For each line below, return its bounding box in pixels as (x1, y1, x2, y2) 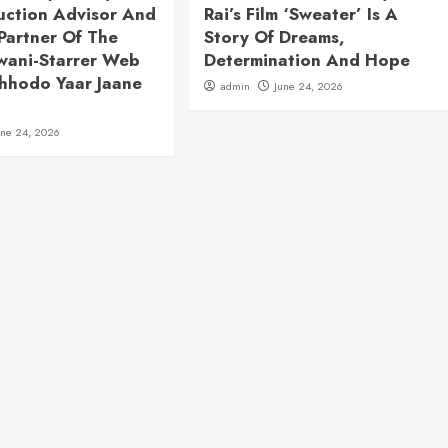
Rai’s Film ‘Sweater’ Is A (203, 2, 398, 26)
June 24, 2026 (273, 78, 343, 94)
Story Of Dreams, (203, 25, 345, 49)
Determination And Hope (203, 48, 410, 72)
